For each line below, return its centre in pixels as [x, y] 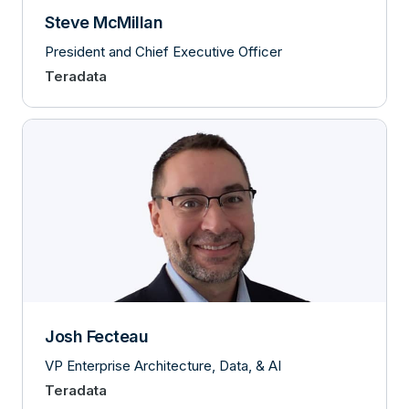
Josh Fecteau [96, 336]
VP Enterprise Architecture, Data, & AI [163, 365]
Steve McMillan [104, 22]
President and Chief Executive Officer [163, 52]
